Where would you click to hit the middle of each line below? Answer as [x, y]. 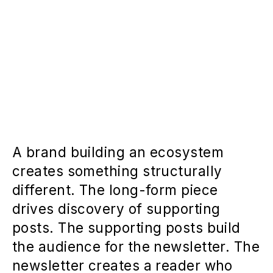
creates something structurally [117, 171]
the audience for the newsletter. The [136, 246]
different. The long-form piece [115, 190]
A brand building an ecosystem [118, 152]
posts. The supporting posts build [126, 228]
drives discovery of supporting [116, 209]
